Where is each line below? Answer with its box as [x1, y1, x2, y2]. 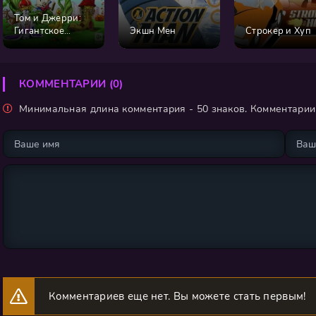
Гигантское [14, 25, 64, 37]
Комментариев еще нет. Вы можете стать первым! [49, 289, 306, 303]
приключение [14, 37, 77, 50]
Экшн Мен [130, 25, 176, 37]
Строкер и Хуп [245, 25, 311, 37]
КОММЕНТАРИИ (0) [19, 77, 123, 91]
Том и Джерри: [14, 12, 81, 25]
